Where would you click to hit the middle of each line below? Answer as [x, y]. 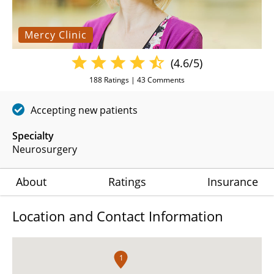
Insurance [233, 181]
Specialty [33, 135]
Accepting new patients [84, 110]
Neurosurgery [45, 149]
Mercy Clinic [56, 35]
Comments [165, 80]
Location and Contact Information [118, 216]
